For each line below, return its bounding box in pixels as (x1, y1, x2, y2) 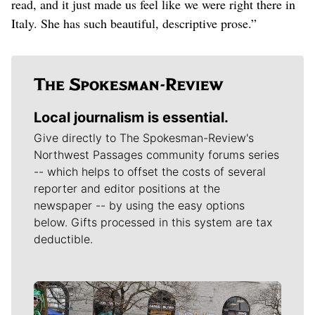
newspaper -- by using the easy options (34, 198, 245, 212)
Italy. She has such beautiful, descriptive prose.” (11, 14, 257, 32)
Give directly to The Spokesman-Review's (34, 130, 254, 145)
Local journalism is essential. (34, 108, 229, 126)
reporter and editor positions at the (34, 181, 220, 195)
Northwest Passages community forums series (34, 147, 279, 162)
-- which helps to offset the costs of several (34, 164, 266, 179)
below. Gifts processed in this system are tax (34, 214, 272, 229)
